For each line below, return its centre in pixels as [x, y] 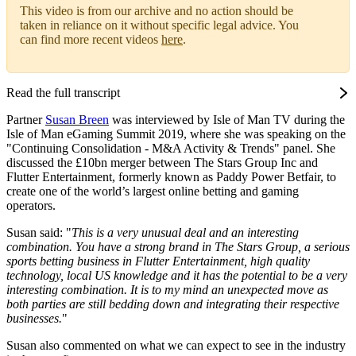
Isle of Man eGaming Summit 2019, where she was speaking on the [176, 134]
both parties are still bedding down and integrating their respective [173, 304]
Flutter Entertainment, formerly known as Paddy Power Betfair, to [171, 177]
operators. [31, 206]
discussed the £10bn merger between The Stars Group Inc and [162, 163]
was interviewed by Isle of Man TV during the [227, 120]
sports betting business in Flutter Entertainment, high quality [158, 261]
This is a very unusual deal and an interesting [185, 233]
